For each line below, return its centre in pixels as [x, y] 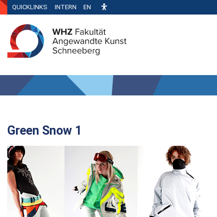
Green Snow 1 [45, 130]
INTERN [66, 7]
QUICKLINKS [30, 7]
